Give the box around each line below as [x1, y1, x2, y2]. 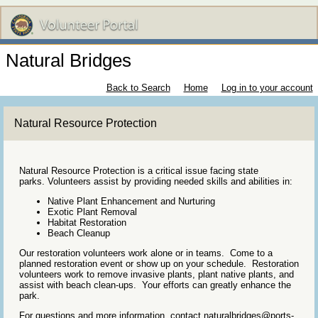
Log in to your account [221, 82, 313, 94]
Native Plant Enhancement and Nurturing [48, 196, 215, 207]
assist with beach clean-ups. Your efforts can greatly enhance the [19, 280, 291, 291]
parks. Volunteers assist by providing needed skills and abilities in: [19, 176, 295, 187]
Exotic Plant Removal [48, 207, 137, 218]
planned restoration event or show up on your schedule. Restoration [19, 258, 299, 270]
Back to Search [106, 82, 170, 94]
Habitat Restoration [48, 217, 126, 229]
